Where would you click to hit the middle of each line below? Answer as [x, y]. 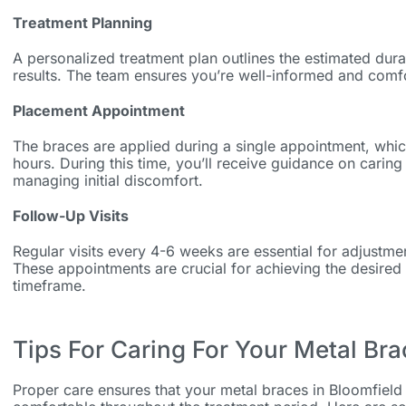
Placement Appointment [98, 111]
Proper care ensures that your [116, 390]
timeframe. [49, 286]
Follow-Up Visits [70, 216]
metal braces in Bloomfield [311, 390]
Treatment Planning [82, 23]
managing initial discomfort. [107, 181]
